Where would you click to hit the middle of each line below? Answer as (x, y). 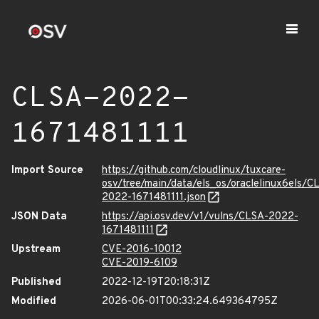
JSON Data (39, 217)
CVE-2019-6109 (140, 263)
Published (36, 282)
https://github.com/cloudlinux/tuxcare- (194, 171)
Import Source (47, 171)
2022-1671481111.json (154, 198)
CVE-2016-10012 (142, 250)
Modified (34, 302)
